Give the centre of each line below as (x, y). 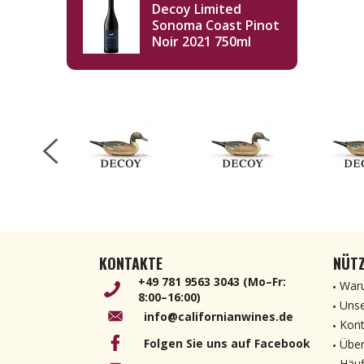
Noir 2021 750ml (201, 41)
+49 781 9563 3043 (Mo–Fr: (212, 282)
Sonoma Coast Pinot (216, 25)
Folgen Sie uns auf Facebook (227, 343)
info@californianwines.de (219, 316)
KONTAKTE (131, 263)
